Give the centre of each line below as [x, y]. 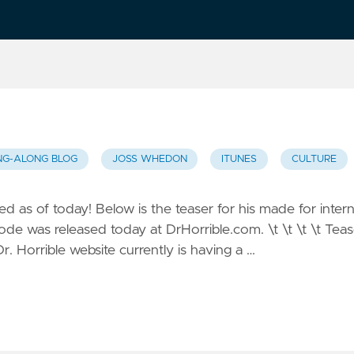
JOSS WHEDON [149, 160]
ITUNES [239, 160]
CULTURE [314, 160]
